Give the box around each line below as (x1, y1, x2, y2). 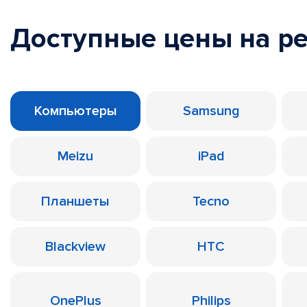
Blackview (45, 238, 106, 255)
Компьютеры (34, 103, 117, 119)
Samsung (182, 103, 240, 119)
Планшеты (41, 193, 110, 210)
